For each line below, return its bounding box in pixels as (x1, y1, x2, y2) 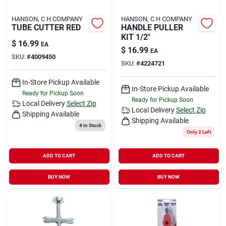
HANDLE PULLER (121, 22, 183, 32)
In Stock (82, 122, 101, 128)
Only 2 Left (186, 129, 211, 135)
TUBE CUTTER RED (11, 22, 81, 32)
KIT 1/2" (121, 32, 150, 42)
